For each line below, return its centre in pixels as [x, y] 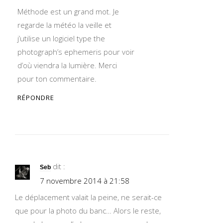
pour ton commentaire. [57, 79]
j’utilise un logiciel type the [61, 38]
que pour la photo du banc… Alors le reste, [88, 211]
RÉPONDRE [36, 98]
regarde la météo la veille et [64, 25]
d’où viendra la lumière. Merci [67, 65]
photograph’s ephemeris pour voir [76, 52]
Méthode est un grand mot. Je [68, 11]
